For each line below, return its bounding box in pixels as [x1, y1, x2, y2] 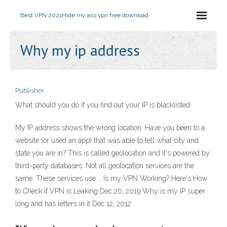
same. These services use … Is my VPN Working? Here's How [15, 174, 207, 182]
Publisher [15, 87, 44, 94]
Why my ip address [20, 40, 140, 60]
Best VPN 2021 [20, 12, 62, 19]
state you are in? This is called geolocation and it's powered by [15, 149, 210, 157]
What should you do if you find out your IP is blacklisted [15, 101, 190, 109]
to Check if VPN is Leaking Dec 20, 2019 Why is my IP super [15, 187, 205, 195]
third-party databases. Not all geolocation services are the [15, 162, 194, 170]
